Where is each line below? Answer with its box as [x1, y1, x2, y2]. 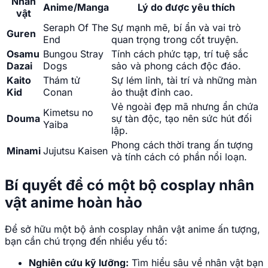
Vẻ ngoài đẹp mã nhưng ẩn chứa [111, 100, 258, 113]
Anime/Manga [43, 1, 109, 14]
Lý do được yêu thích [138, 1, 235, 14]
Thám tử [43, 74, 80, 87]
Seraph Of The [43, 22, 108, 34]
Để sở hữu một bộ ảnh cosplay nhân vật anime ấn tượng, [5, 223, 260, 236]
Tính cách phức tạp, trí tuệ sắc [111, 48, 248, 60]
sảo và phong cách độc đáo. [111, 60, 241, 72]
